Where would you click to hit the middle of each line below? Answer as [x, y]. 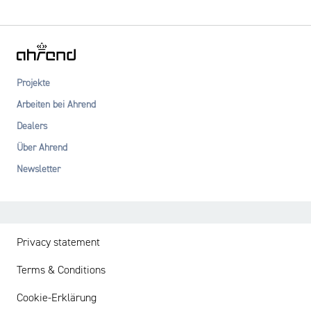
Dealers [32, 127]
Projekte [33, 84]
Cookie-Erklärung [57, 299]
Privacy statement [58, 243]
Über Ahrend [42, 148]
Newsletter [39, 170]
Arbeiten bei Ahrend [56, 105]
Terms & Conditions [61, 271]
